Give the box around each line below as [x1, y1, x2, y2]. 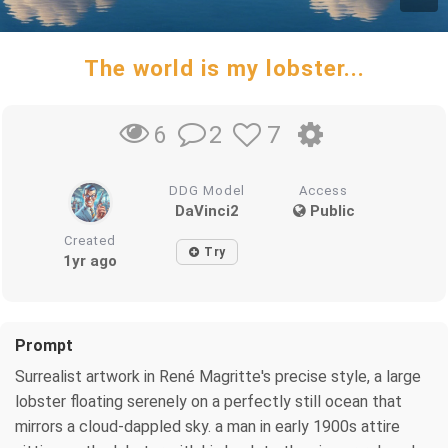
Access [299, 182, 349, 198]
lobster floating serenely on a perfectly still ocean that [15, 391, 402, 411]
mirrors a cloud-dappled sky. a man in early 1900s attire [15, 416, 400, 436]
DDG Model [169, 182, 246, 198]
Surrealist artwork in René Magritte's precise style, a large [15, 366, 421, 386]
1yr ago [63, 251, 118, 270]
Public [305, 201, 355, 220]
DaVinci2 [175, 201, 240, 220]
